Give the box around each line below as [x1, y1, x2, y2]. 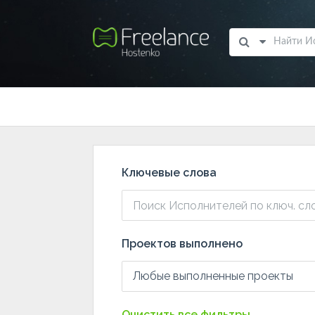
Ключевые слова [122, 166, 217, 179]
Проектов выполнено [122, 237, 243, 250]
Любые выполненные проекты [133, 269, 293, 283]
